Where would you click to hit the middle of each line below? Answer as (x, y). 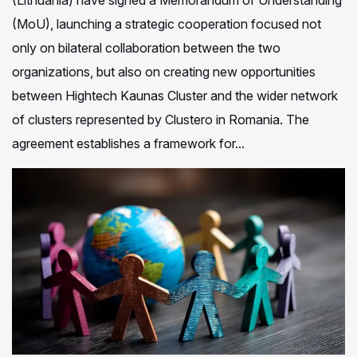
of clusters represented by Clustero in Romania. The (161, 120)
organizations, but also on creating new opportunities (164, 72)
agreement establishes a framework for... (128, 144)
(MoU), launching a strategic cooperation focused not (167, 24)
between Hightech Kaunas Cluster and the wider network (175, 96)
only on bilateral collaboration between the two (146, 48)
